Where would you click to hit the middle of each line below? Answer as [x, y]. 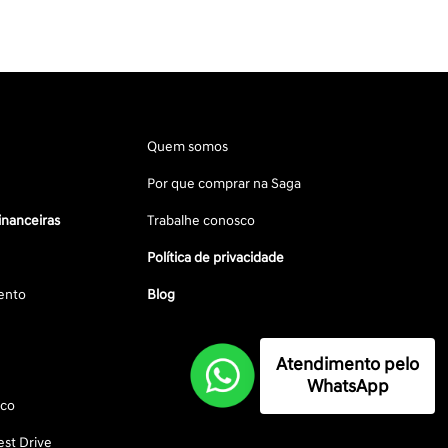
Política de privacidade [216, 258]
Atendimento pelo [347, 365]
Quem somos [188, 147]
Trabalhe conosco [201, 221]
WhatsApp [347, 387]
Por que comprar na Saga [224, 184]
